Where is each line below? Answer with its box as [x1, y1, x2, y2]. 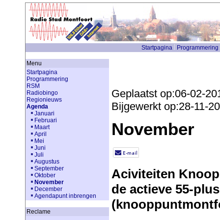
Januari [34, 110, 55, 117]
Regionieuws [26, 96, 62, 103]
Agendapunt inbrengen [34, 192, 96, 199]
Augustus [34, 158, 59, 165]
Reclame [26, 208, 51, 215]
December [34, 186, 62, 192]
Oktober [34, 172, 55, 179]
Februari [34, 117, 57, 124]
